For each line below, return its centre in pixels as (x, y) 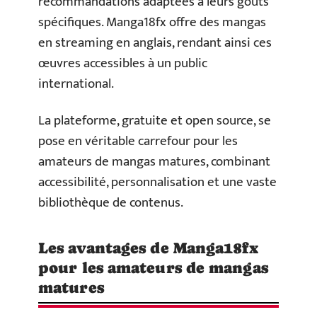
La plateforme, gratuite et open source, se (155, 120)
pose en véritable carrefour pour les (138, 141)
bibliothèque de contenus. (111, 202)
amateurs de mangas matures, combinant (154, 161)
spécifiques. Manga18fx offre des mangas (152, 22)
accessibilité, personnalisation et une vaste (157, 182)
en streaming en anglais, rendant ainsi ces (155, 43)
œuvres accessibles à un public (123, 63)
